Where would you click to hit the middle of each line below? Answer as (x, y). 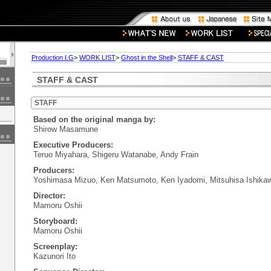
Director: (49, 196)
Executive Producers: (73, 145)
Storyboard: (55, 221)
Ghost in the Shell (147, 57)
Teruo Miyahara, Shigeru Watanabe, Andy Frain (116, 155)
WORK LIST (97, 57)
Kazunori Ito (54, 256)
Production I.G (53, 57)
